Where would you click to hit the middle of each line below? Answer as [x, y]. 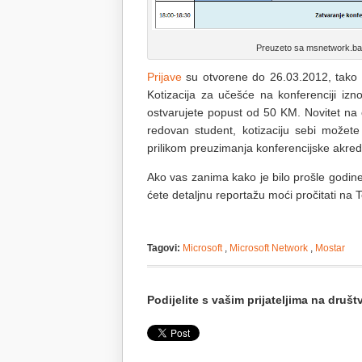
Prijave [164, 77]
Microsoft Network [269, 248]
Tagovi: [164, 248]
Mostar [330, 248]
